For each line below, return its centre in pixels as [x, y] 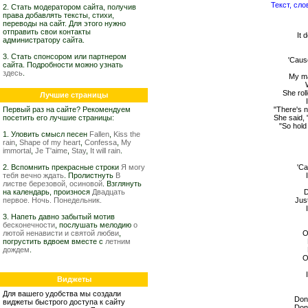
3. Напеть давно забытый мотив [59, 217]
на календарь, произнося [47, 192]
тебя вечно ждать [33, 175]
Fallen [99, 134]
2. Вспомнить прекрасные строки [62, 167]
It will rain [105, 151]
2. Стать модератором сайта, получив [69, 7]
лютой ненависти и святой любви [61, 233]
